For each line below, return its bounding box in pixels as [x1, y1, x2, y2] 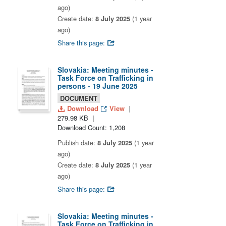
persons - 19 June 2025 [58, 81, 138, 91]
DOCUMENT [60, 93, 97, 103]
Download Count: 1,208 [58, 123, 125, 132]
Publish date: [58, 138, 97, 147]
